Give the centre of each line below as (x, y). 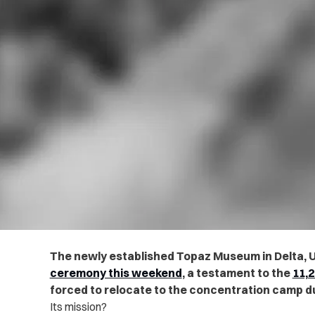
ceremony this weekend (116, 272)
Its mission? (78, 306)
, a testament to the (237, 272)
